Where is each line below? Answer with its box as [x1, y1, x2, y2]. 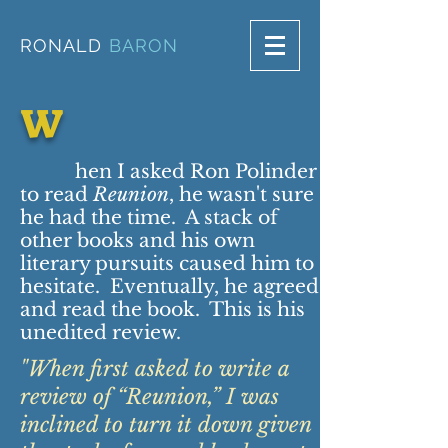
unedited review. [20, 321, 181, 344]
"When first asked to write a [20, 356, 289, 382]
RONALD [20, 35, 103, 56]
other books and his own [20, 229, 255, 252]
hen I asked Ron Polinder [20, 160, 317, 183]
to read [20, 183, 93, 206]
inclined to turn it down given [20, 412, 311, 438]
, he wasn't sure [169, 183, 314, 206]
